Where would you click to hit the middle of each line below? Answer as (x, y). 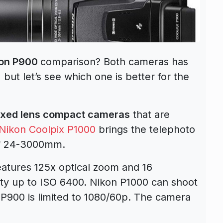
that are (150, 114)
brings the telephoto (145, 129)
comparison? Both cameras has (114, 61)
